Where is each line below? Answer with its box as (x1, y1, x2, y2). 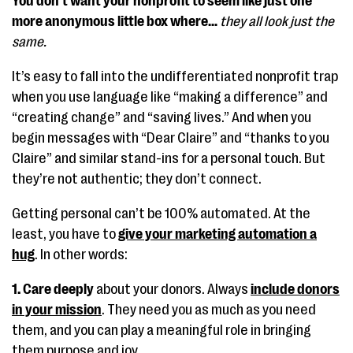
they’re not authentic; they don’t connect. (12, 171, 262, 187)
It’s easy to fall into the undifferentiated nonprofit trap (12, 69, 338, 84)
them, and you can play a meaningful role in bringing (12, 322, 311, 338)
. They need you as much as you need (102, 302, 316, 318)
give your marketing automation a (118, 226, 317, 242)
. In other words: (35, 247, 128, 262)
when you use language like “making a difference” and (12, 89, 328, 105)
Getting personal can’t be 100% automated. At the (12, 206, 310, 221)
